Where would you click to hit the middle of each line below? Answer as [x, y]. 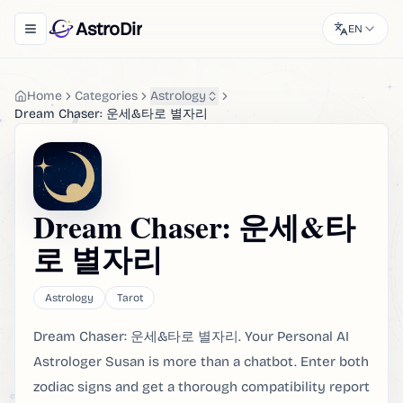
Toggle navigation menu [98, 36]
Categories [106, 96]
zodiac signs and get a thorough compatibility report [201, 387]
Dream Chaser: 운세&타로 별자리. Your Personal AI [191, 336]
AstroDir [109, 29]
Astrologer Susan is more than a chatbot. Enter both [201, 362]
